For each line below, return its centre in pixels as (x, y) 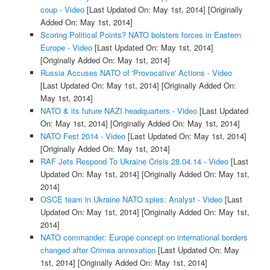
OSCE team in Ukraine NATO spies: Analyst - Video (131, 199)
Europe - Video (66, 47)
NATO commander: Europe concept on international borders (144, 237)
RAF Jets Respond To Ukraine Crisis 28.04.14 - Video (134, 161)
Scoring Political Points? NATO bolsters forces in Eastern (140, 34)
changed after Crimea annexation (98, 250)
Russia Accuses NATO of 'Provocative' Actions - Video (136, 72)
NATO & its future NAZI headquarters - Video (118, 110)
